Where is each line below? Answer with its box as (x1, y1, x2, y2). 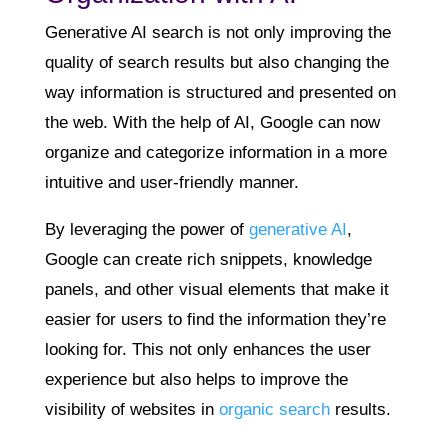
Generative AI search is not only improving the (44, 23, 391, 43)
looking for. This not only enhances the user (44, 340, 371, 360)
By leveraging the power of (44, 220, 249, 240)
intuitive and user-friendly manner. (44, 173, 299, 193)
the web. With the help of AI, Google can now (44, 113, 380, 133)
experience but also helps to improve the (44, 370, 348, 390)
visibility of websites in (44, 400, 219, 420)
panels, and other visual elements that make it (44, 280, 389, 300)
